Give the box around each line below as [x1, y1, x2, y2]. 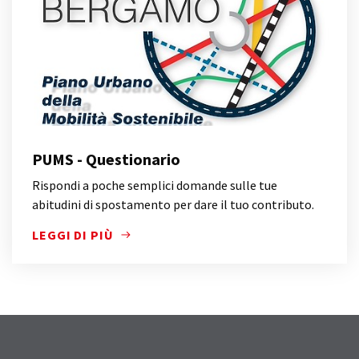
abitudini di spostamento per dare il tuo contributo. [32, 196, 314, 212]
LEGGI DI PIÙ [32, 226, 114, 243]
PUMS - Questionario [32, 148, 180, 169]
